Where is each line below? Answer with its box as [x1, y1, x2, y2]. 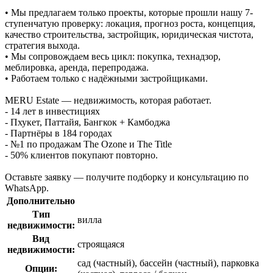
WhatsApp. [5, 182, 49, 193]
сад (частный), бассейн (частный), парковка [77, 257, 259, 268]
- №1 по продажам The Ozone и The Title [5, 138, 172, 149]
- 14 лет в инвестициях [5, 105, 100, 116]
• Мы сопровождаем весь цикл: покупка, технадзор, [5, 51, 221, 62]
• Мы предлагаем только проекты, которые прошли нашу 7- [5, 7, 253, 18]
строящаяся [77, 238, 124, 249]
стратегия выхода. [5, 40, 80, 51]
